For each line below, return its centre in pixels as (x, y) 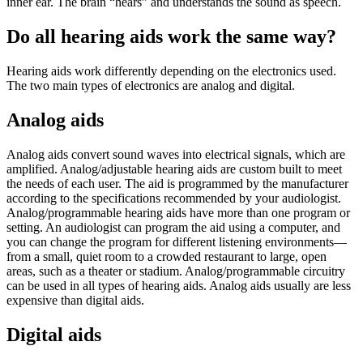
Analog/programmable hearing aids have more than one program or (178, 212)
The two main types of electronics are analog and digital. (151, 85)
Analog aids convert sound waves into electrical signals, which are (176, 154)
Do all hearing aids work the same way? (171, 36)
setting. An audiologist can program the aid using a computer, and (173, 227)
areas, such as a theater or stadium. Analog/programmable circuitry (176, 271)
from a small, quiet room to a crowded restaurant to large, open (167, 256)
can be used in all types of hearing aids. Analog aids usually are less (179, 285)
